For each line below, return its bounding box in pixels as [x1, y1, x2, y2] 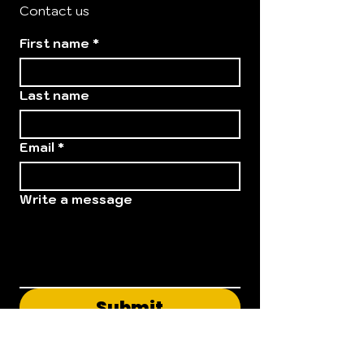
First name [19, 35, 89, 51]
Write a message [19, 191, 132, 207]
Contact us [19, 2, 89, 19]
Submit [96, 296, 164, 319]
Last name [19, 87, 89, 103]
